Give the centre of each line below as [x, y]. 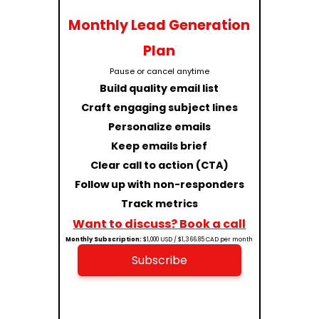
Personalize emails [159, 127]
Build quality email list [159, 89]
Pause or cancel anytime [159, 72]
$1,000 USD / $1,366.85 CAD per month [198, 240]
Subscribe [159, 261]
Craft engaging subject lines [159, 108]
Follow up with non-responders [159, 185]
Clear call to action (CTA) [159, 166]
